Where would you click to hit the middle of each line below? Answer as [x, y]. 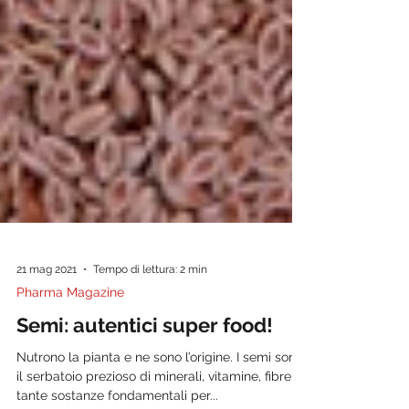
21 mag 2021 [47, 306]
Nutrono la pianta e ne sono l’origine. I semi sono [160, 393]
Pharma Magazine [70, 329]
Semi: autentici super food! [145, 362]
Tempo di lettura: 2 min [150, 306]
